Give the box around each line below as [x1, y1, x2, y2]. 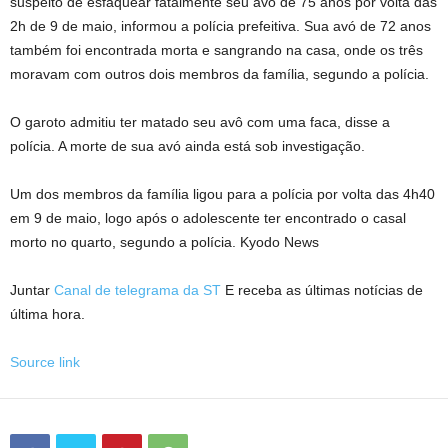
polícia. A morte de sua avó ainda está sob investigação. [10, 138, 365, 154]
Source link [10, 354, 80, 370]
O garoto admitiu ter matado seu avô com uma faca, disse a [10, 114, 390, 130]
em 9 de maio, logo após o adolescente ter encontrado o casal [10, 210, 406, 226]
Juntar [10, 282, 50, 298]
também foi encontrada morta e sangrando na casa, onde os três [10, 42, 423, 58]
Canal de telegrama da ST [54, 282, 221, 298]
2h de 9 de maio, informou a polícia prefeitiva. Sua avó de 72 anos [10, 18, 431, 34]
